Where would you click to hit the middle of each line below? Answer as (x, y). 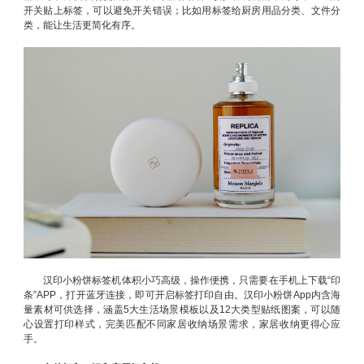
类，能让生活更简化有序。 (82, 25)
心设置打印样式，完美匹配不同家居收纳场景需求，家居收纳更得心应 (182, 324)
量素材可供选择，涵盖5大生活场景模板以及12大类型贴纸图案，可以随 (182, 310)
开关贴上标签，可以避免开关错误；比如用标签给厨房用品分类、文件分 (182, 11)
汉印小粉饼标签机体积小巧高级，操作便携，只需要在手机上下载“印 (192, 280)
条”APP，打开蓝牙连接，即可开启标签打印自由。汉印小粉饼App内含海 (182, 295)
